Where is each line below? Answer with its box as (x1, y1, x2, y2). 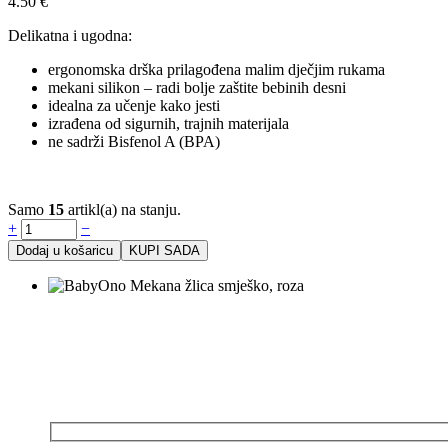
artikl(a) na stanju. (64, 200, 181, 218)
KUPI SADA (129, 242, 200, 258)
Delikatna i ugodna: (8, 26, 132, 44)
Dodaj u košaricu (16, 242, 113, 258)
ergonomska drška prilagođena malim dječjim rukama (48, 60, 385, 78)
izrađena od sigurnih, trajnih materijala (48, 114, 289, 132)
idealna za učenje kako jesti (48, 96, 220, 114)
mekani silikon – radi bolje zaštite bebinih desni (48, 78, 346, 96)
